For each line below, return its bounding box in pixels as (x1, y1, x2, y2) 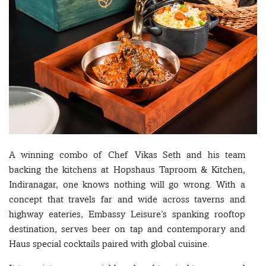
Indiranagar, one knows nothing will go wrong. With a (9, 179, 245, 191)
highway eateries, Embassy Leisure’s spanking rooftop (9, 208, 245, 220)
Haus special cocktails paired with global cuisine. (9, 238, 210, 250)
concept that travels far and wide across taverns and (9, 194, 245, 205)
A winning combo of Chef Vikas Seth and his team (9, 149, 245, 161)
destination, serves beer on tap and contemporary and (9, 223, 245, 235)
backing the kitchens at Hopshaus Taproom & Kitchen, (9, 164, 245, 176)
